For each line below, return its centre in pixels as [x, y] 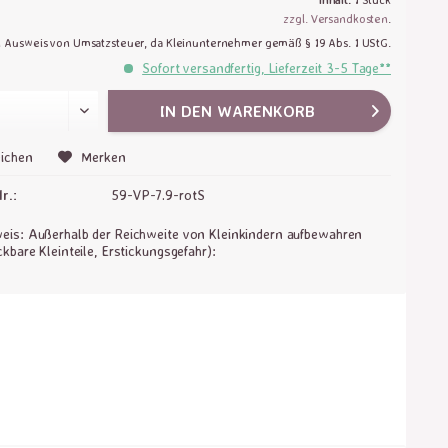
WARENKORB [266, 111]
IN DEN [186, 111]
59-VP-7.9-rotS [158, 194]
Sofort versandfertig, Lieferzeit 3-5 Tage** [266, 67]
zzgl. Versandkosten [336, 18]
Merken [104, 156]
